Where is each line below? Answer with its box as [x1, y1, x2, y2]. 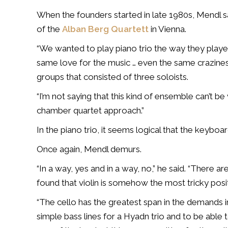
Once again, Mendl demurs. [37, 144, 141, 154]
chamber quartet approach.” [37, 105, 144, 116]
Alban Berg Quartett [62, 24, 149, 34]
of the [37, 24, 62, 34]
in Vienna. [149, 24, 186, 34]
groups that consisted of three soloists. [37, 72, 188, 82]
